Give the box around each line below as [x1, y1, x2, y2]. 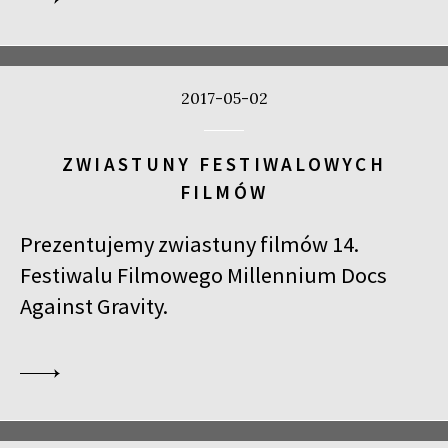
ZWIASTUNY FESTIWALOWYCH [61, 152, 387, 177]
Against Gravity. [20, 291, 168, 320]
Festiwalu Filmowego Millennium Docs [20, 260, 387, 289]
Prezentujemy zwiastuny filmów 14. [20, 229, 359, 258]
